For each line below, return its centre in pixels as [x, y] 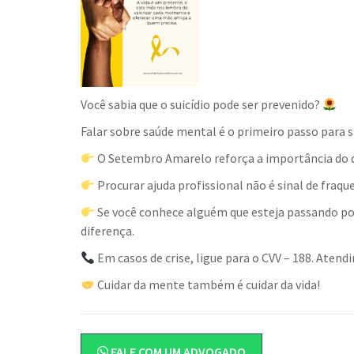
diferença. [107, 230]
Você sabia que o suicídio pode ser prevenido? [201, 104]
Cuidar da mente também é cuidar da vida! [208, 284]
